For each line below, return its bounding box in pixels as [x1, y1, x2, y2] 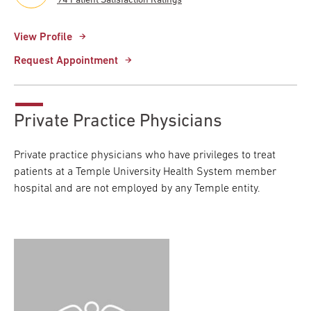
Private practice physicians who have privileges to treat [14, 149, 276, 161]
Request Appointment [14, 55, 118, 67]
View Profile [14, 31, 72, 43]
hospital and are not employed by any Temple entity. [14, 183, 260, 194]
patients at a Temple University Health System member [14, 166, 276, 178]
